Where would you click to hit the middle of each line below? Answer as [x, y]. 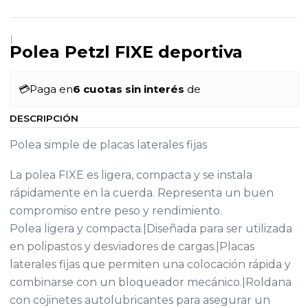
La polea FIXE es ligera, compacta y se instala [131, 175]
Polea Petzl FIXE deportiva [126, 52]
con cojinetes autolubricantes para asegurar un [140, 300]
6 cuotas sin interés [128, 89]
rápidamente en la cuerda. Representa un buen [141, 192]
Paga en [51, 89]
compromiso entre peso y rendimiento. [115, 210]
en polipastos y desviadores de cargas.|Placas [132, 246]
